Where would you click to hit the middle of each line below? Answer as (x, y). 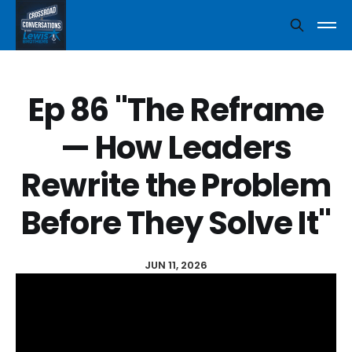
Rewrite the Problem (176, 185)
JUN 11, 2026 (176, 265)
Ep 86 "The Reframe (176, 110)
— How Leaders (176, 148)
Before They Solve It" (176, 223)
